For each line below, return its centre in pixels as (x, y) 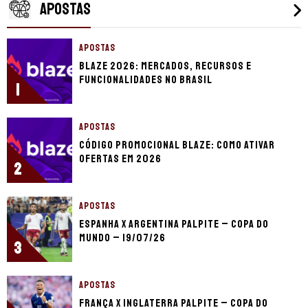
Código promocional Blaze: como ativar (177, 145)
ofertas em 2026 (120, 158)
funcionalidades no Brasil (146, 79)
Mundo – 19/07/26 (122, 238)
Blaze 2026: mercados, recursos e (165, 66)
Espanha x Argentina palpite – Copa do (174, 224)
